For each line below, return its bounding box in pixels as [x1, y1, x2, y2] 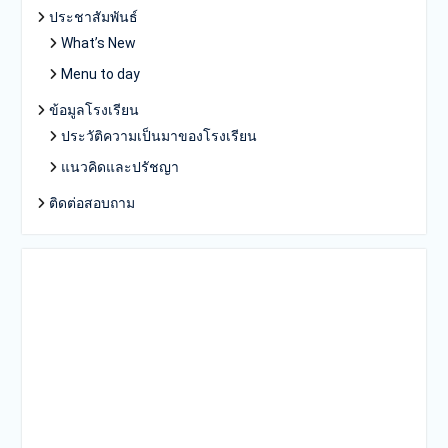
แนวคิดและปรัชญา [60, 158, 179, 175]
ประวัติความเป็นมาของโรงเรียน [60, 127, 257, 144]
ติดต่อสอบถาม [48, 194, 135, 211]
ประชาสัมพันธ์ [48, 8, 138, 25]
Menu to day [60, 65, 140, 82]
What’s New [60, 34, 136, 51]
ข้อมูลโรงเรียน [48, 101, 139, 118]
